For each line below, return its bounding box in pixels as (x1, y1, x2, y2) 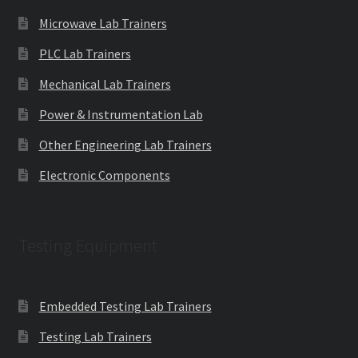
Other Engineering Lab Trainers (38, 137, 212, 153)
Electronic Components (38, 167, 170, 184)
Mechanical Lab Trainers (38, 76, 171, 93)
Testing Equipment (18, 234, 157, 257)
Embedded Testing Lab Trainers (38, 297, 212, 314)
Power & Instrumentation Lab (38, 106, 203, 123)
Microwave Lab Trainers (38, 15, 167, 32)
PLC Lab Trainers (38, 46, 131, 62)
